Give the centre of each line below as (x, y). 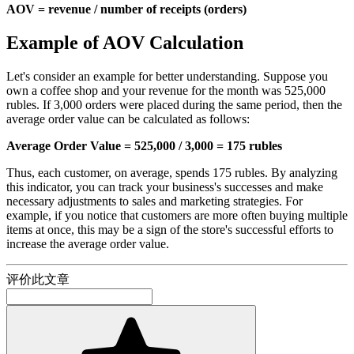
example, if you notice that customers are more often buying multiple (177, 215)
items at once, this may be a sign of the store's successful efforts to (170, 229)
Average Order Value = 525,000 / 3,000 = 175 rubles (144, 145)
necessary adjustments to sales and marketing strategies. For (154, 201)
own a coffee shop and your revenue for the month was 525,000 (166, 90)
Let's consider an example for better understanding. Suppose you (167, 76)
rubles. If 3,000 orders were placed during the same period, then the (174, 104)
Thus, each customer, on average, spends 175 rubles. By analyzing (172, 172)
